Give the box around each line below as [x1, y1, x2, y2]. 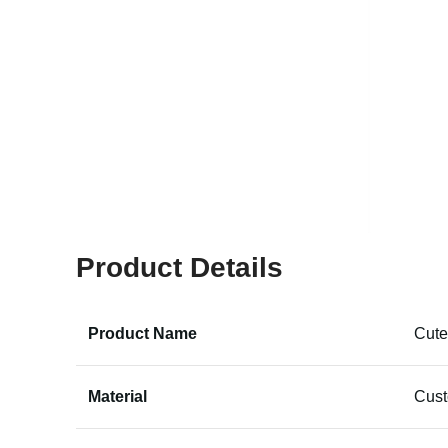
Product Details [76, 252, 283, 283]
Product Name [88, 325, 197, 342]
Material [88, 388, 147, 405]
